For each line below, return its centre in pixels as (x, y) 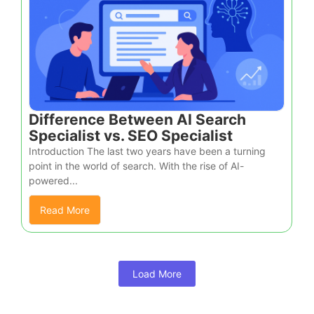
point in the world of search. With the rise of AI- (136, 165)
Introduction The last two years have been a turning (147, 151)
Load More (157, 273)
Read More (65, 210)
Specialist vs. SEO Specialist (131, 135)
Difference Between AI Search (137, 119)
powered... (53, 180)
